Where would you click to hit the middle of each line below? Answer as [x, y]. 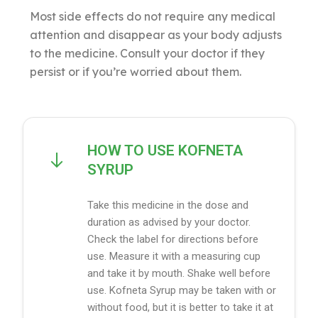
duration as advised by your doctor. [169, 223]
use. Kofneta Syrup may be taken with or [182, 291]
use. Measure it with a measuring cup [174, 257]
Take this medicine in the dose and [168, 205]
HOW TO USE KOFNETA [165, 151]
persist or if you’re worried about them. [136, 72]
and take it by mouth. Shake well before [179, 274]
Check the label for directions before [173, 240]
